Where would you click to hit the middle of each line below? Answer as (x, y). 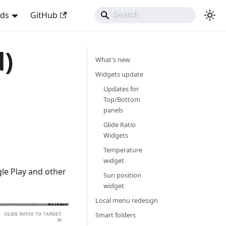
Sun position (122, 175)
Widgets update (119, 74)
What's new (112, 60)
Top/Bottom (122, 99)
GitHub (44, 15)
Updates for (121, 89)
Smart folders (115, 215)
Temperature (123, 150)
